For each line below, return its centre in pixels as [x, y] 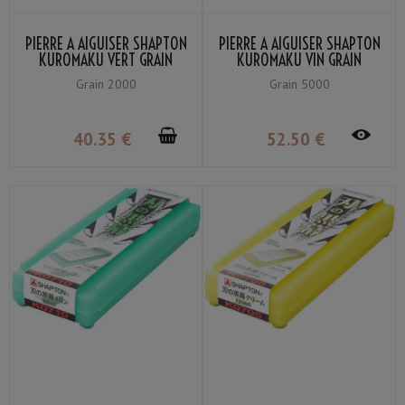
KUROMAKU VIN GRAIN [299, 60]
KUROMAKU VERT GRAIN [106, 60]
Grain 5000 [299, 84]
